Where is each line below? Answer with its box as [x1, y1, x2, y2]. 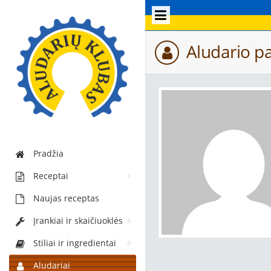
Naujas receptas [33, 192, 99, 204]
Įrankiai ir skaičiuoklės [33, 214, 123, 226]
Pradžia [33, 147, 64, 159]
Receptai [33, 169, 68, 181]
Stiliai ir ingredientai [33, 237, 116, 249]
